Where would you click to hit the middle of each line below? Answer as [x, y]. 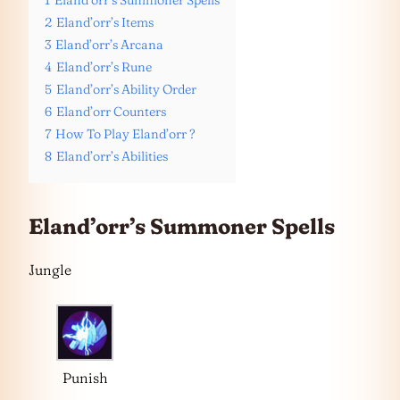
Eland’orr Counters [111, 112]
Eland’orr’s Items [105, 22]
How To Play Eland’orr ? [125, 134]
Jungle [50, 269]
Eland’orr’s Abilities [112, 156]
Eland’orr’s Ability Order [126, 89]
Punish [85, 377]
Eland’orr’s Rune [104, 67]
